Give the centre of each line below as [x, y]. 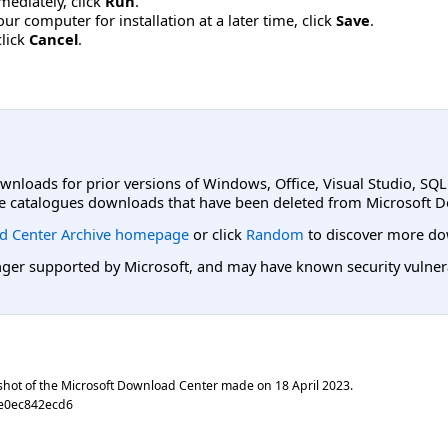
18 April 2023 [312, 385]
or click [217, 233]
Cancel [53, 38]
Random [275, 233]
